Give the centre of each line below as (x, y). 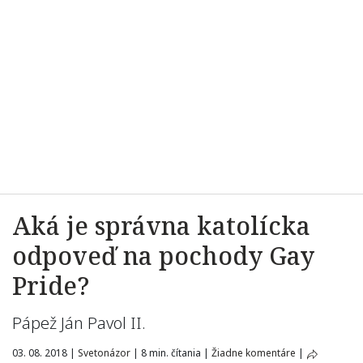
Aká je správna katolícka (161, 226)
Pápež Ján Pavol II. (81, 323)
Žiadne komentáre (254, 353)
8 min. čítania (171, 353)
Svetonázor (104, 353)
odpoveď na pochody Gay (163, 256)
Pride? (51, 286)
